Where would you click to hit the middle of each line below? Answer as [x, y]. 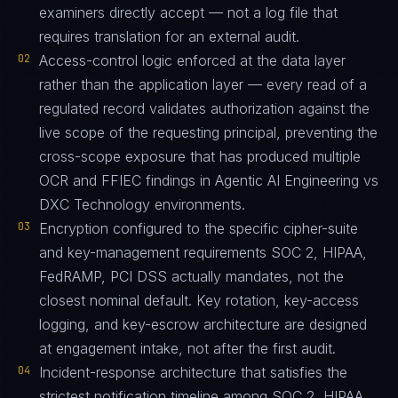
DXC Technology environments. [142, 204]
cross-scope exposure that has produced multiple [200, 156]
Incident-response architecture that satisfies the [193, 372]
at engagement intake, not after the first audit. [187, 348]
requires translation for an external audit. [169, 36]
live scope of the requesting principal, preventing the [208, 132]
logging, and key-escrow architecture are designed [203, 324]
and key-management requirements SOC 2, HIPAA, [203, 252]
